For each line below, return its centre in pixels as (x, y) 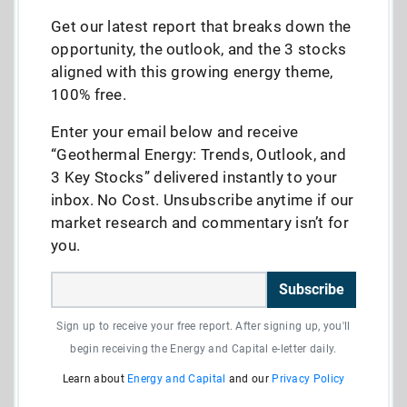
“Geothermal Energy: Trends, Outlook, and (199, 154)
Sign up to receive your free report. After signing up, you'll (203, 326)
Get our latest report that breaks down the (201, 26)
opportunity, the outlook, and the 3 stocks (199, 49)
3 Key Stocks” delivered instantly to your (194, 177)
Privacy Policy (308, 378)
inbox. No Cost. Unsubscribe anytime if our (203, 199)
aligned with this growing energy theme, (192, 71)
